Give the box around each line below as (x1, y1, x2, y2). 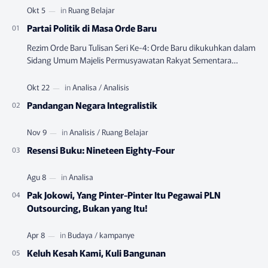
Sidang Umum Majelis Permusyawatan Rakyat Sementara (27, 54, 232, 66)
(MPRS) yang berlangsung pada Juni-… (27, 66, 165, 79)
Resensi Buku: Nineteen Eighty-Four (27, 143, 175, 157)
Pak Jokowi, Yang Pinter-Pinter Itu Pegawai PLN (27, 188, 221, 202)
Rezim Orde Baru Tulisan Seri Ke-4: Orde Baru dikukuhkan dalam (27, 41, 255, 54)
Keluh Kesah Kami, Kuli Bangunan (27, 246, 166, 260)
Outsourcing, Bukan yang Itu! (27, 201, 148, 215)
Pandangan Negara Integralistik (27, 98, 157, 112)
